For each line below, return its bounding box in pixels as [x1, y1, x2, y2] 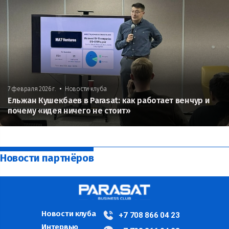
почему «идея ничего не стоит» [8, 105, 131, 116]
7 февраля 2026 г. [8, 85, 56, 93]
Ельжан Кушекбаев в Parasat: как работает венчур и [8, 95, 210, 105]
